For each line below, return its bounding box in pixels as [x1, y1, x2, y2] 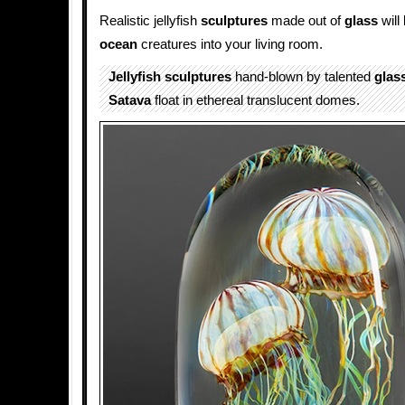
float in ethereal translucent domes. [151, 93, 360, 108]
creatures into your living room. [137, 37, 323, 52]
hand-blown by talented [231, 70, 374, 84]
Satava [108, 93, 151, 108]
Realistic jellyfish [99, 14, 201, 28]
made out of [268, 14, 344, 28]
